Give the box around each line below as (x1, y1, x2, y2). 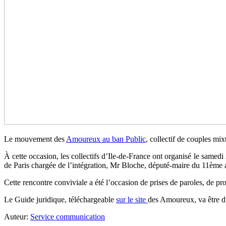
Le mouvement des (4, 134, 66, 143)
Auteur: (4, 212, 30, 221)
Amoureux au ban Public (66, 134, 146, 143)
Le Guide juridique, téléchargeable (4, 195, 116, 204)
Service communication (30, 212, 105, 221)
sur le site (116, 195, 148, 204)
